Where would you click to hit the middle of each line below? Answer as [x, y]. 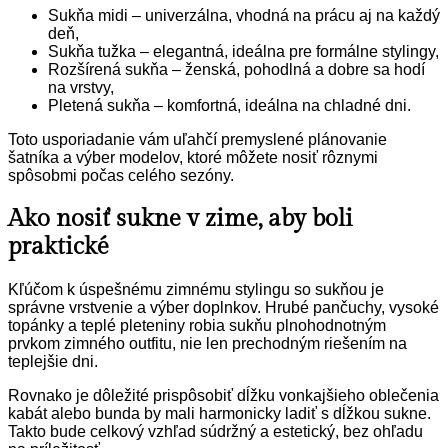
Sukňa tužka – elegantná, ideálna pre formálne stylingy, [243, 51]
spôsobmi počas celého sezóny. [121, 175]
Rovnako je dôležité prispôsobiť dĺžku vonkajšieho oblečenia [223, 395]
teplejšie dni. [53, 361]
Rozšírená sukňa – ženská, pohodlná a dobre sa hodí [236, 69]
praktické [58, 246]
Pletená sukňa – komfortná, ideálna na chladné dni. [229, 105]
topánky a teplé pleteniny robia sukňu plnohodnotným [197, 325]
